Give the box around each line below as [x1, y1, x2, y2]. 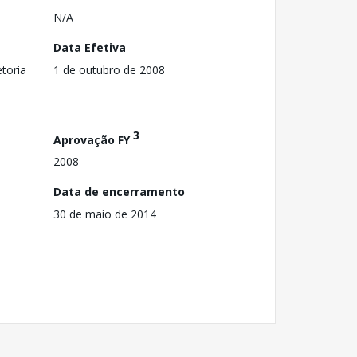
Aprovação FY [53, 131, 133, 147]
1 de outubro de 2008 [53, 61, 165, 77]
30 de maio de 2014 [53, 206, 156, 222]
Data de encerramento [53, 184, 185, 200]
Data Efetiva [53, 39, 126, 55]
